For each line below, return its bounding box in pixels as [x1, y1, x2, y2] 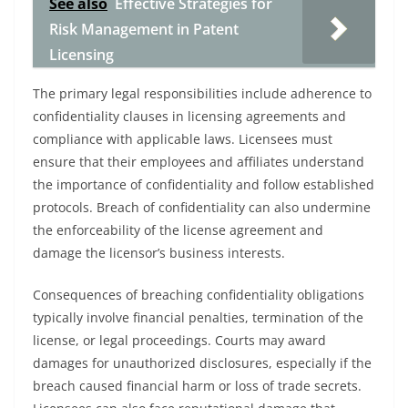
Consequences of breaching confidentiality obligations [33, 286, 364, 303]
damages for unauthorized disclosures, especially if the [33, 354, 372, 372]
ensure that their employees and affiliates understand [33, 153, 364, 170]
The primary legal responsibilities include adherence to [33, 85, 372, 102]
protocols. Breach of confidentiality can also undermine [33, 199, 371, 216]
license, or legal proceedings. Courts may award [33, 331, 326, 349]
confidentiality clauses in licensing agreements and [33, 107, 346, 125]
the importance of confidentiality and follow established [33, 176, 374, 193]
